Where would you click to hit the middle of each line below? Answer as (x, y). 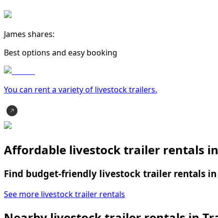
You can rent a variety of (49, 90)
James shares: (29, 34)
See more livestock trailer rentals (64, 194)
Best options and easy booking (61, 53)
